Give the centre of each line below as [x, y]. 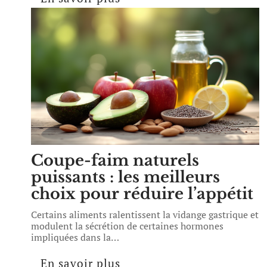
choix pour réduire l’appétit [142, 194]
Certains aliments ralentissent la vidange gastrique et [145, 215]
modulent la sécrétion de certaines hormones [127, 226]
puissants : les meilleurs [125, 177]
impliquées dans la [71, 237]
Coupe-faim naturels [115, 160]
